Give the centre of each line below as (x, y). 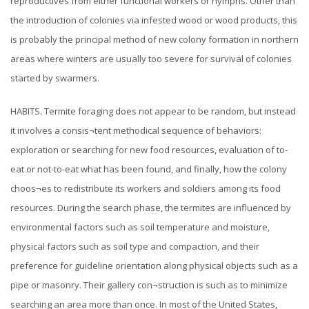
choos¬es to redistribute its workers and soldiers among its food (146, 189)
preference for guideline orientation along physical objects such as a (154, 266)
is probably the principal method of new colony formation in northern (154, 40)
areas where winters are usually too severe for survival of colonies (151, 59)
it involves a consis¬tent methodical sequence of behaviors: (136, 131)
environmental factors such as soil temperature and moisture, (140, 227)
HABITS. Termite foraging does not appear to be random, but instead (153, 111)
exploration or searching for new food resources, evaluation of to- (149, 150)
